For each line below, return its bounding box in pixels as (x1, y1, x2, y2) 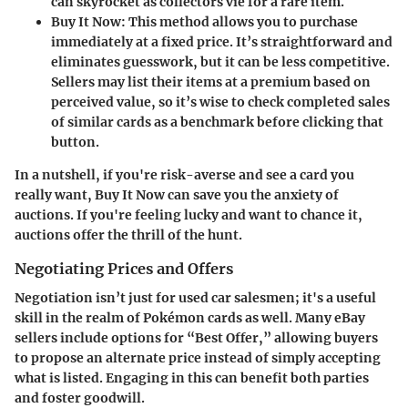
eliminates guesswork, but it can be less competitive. (51, 53, 390, 70)
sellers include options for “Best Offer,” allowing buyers (15, 330, 378, 347)
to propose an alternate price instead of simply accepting (15, 350, 381, 367)
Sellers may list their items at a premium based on (51, 73, 371, 90)
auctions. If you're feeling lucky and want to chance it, (15, 206, 362, 223)
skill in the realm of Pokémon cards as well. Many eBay (15, 310, 365, 327)
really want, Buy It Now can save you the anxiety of (15, 186, 339, 203)
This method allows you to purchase (126, 13, 358, 30)
